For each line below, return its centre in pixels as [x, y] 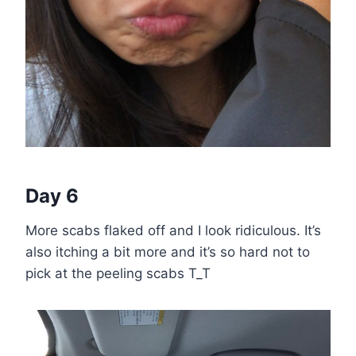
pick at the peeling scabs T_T [118, 274]
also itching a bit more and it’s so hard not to [168, 252]
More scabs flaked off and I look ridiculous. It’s [173, 231]
